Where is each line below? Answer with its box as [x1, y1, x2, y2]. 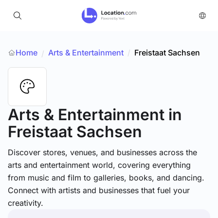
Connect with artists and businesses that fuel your [8, 185, 190, 195]
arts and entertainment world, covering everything [8, 160, 191, 170]
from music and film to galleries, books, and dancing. [8, 173, 204, 182]
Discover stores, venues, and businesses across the [8, 147, 197, 157]
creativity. [8, 198, 43, 208]
